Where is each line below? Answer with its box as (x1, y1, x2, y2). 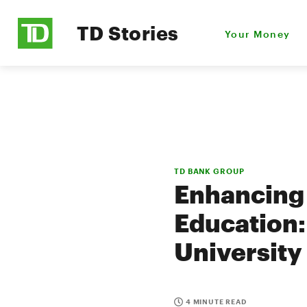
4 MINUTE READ (186, 297, 247, 306)
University (174, 237, 302, 266)
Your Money (225, 27, 291, 40)
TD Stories (77, 22, 179, 44)
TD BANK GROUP (174, 167, 245, 175)
